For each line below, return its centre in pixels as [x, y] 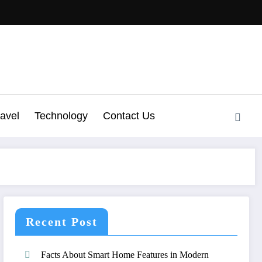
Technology [61, 116]
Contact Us [129, 116]
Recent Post [62, 221]
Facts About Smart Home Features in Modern [125, 254]
